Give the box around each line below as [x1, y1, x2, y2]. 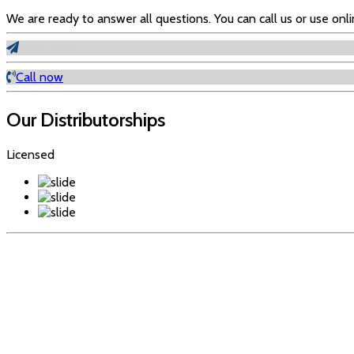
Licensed [6, 147, 55, 163]
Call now [16, 70, 63, 85]
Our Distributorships [6, 108, 165, 132]
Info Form [19, 40, 72, 56]
